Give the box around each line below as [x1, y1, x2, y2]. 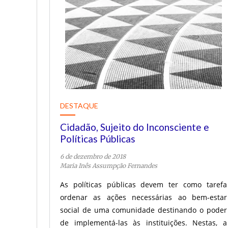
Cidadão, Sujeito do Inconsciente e [60, 121, 209, 133]
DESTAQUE [60, 101, 98, 110]
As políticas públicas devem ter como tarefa [60, 180, 227, 189]
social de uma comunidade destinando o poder [60, 205, 227, 215]
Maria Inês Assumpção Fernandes [60, 162, 157, 169]
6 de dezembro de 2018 [60, 153, 126, 160]
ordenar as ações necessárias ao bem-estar [60, 192, 227, 202]
